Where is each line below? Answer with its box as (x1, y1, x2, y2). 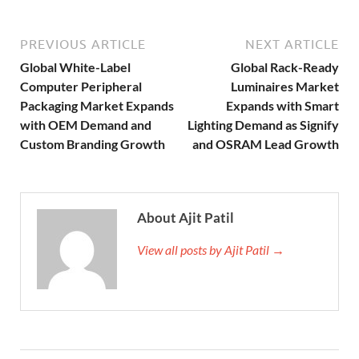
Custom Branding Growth (20, 135, 165, 151)
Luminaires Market (231, 78, 339, 94)
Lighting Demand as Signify (188, 116, 339, 132)
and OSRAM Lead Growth (192, 135, 339, 151)
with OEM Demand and (20, 116, 151, 132)
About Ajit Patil (137, 208, 234, 226)
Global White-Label (20, 58, 131, 75)
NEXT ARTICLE (245, 36, 339, 51)
